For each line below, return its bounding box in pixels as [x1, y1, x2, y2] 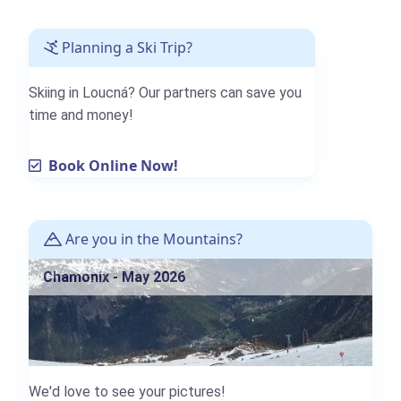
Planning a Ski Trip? [58, 38, 192, 58]
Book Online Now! [41, 156, 178, 176]
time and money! [29, 107, 133, 124]
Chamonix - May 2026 [43, 269, 185, 286]
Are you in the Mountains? [62, 229, 243, 250]
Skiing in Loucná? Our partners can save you [29, 84, 302, 102]
